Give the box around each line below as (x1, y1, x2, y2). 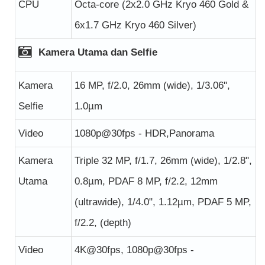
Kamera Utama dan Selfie (35, 46, 157, 58)
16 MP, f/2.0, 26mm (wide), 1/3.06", (75, 79, 230, 91)
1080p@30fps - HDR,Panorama (75, 127, 214, 139)
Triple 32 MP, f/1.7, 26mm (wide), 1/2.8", (75, 154, 252, 166)
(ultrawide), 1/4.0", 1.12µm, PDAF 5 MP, (75, 196, 251, 208)
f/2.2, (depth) (75, 216, 131, 228)
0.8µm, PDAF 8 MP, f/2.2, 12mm (75, 175, 218, 187)
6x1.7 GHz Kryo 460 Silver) (75, 19, 196, 31)
